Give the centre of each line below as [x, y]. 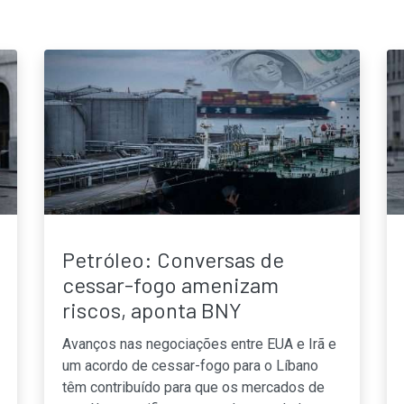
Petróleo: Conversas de [173, 259]
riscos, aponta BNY [152, 309]
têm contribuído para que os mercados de [193, 387]
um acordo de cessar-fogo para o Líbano [190, 365]
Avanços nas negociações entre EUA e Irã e [199, 344]
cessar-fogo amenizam [170, 284]
